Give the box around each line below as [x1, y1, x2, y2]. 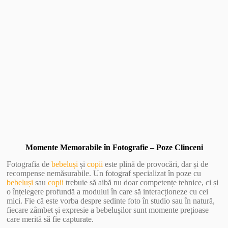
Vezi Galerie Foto [83, 3, 145, 14]
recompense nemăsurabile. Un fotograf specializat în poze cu [7, 168, 202, 178]
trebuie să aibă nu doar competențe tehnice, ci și [64, 178, 219, 187]
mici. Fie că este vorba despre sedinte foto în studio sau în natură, [7, 196, 215, 205]
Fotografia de [7, 159, 52, 168]
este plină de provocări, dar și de [103, 159, 209, 168]
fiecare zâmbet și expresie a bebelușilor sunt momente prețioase [7, 205, 209, 214]
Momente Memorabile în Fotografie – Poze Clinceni [25, 142, 203, 152]
